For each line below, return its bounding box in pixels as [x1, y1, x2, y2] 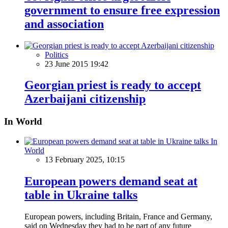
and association [24, 17, 104, 31]
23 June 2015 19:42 [45, 59, 108, 68]
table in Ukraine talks [24, 188, 137, 202]
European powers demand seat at [24, 174, 197, 188]
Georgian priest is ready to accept [24, 78, 201, 92]
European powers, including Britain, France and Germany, [24, 212, 212, 221]
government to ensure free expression [24, 3, 220, 17]
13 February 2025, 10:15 [45, 155, 125, 164]
